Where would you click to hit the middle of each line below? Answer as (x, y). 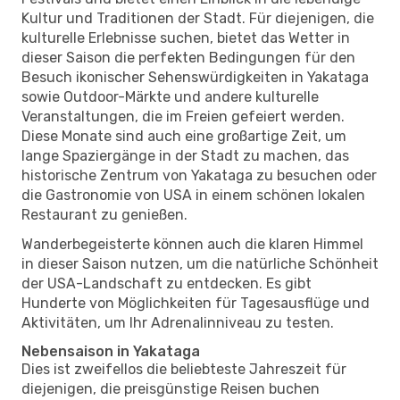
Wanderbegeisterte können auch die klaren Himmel (192, 244)
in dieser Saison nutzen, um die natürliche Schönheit (200, 263)
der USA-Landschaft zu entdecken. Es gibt (167, 283)
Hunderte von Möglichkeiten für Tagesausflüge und (196, 303)
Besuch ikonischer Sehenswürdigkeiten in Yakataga (195, 77)
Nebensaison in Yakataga (111, 351)
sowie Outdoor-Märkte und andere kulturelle (170, 96)
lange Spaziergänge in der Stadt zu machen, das (185, 155)
